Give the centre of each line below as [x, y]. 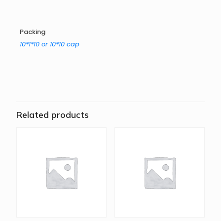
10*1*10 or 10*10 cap [49, 44]
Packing [32, 32]
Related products [53, 115]
